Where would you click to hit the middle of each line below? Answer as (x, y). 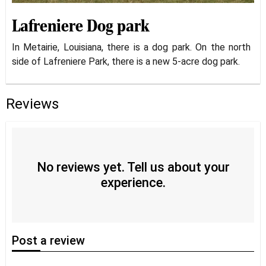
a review (63, 240)
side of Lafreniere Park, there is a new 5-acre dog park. (126, 61)
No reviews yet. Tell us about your (133, 167)
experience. (133, 183)
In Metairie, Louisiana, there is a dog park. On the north (131, 47)
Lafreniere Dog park (81, 27)
